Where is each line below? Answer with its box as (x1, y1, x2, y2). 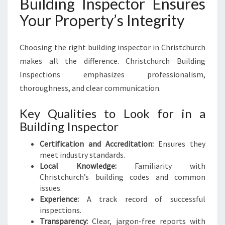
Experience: (40, 194, 79, 204)
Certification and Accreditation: (40, 139, 154, 149)
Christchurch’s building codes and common (40, 172, 205, 182)
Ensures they (154, 139, 205, 149)
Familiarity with (117, 161, 205, 171)
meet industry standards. (40, 150, 125, 160)
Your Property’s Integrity (20, 11, 184, 29)
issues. (40, 183, 62, 193)
